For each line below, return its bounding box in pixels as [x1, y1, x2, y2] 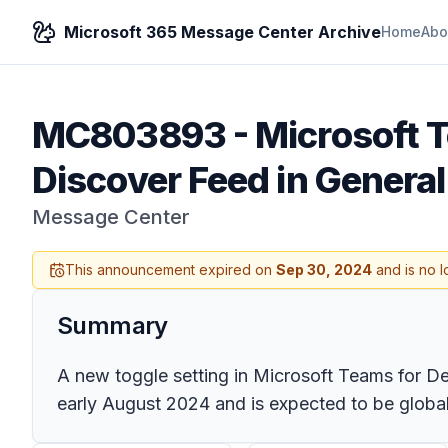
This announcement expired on [65, 261, 276, 278]
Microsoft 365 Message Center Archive [64, 22, 381, 42]
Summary [57, 311, 168, 340]
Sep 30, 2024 [276, 261, 372, 278]
